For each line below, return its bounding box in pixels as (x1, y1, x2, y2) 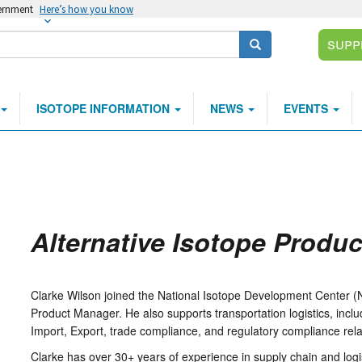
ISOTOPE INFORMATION (36, 100, 173, 116)
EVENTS (284, 100, 331, 116)
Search (249, 36, 286, 52)
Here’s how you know (40, 2, 133, 15)
